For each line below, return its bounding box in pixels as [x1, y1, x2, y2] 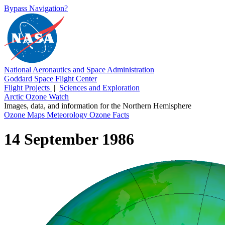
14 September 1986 [4, 130, 134, 149]
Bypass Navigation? [4, 4, 68, 13]
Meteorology [47, 110, 89, 119]
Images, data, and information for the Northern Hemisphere [4, 101, 191, 110]
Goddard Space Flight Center [4, 74, 97, 83]
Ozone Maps [4, 110, 47, 119]
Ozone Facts [89, 110, 129, 119]
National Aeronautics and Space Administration [4, 65, 154, 74]
